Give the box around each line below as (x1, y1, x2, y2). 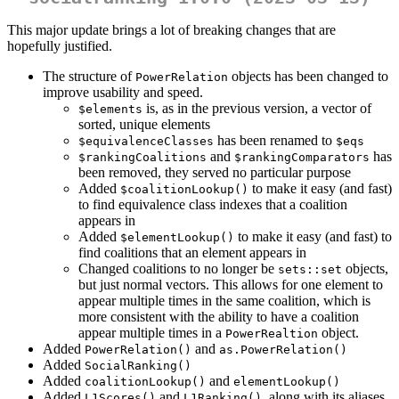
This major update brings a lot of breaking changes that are (7, 22, 336, 38)
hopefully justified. (7, 38, 112, 54)
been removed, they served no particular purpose (78, 165, 351, 181)
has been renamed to (214, 133, 336, 149)
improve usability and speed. (43, 85, 203, 101)
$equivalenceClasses (78, 134, 214, 149)
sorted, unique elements (78, 117, 210, 133)
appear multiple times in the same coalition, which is (78, 293, 370, 309)
